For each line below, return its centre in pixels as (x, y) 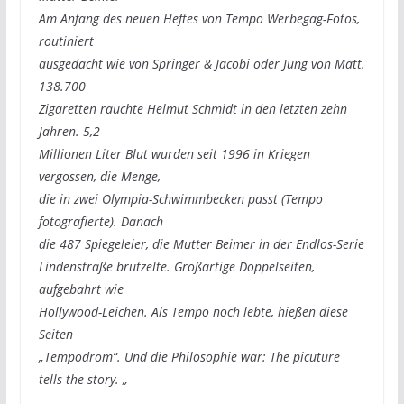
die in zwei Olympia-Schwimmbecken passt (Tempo (180, 199)
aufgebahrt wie (81, 289)
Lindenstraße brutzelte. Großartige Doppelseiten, (176, 266)
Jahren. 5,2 (69, 131)
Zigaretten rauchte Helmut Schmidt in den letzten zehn (193, 109)
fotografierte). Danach (101, 221)
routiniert (66, 41)
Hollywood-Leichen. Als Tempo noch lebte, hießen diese (193, 312)
